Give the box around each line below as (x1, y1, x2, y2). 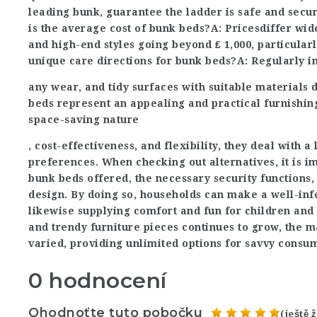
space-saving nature (28, 114, 139, 125)
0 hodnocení (28, 267, 167, 294)
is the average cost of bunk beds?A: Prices (28, 23, 260, 34)
